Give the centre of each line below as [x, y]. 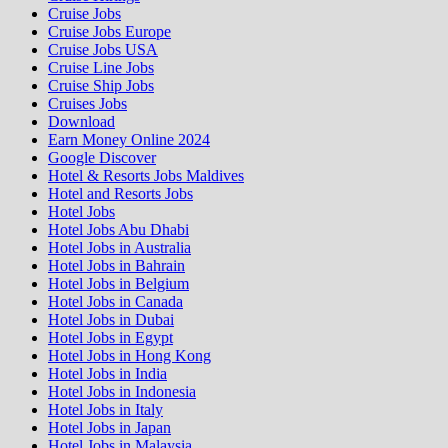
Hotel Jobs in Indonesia [122, 392]
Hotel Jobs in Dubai [111, 320]
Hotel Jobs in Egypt [110, 338]
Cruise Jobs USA [103, 50]
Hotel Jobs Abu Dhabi [118, 230]
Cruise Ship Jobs [101, 86]
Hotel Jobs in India [107, 374]
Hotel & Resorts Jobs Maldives [146, 176]
